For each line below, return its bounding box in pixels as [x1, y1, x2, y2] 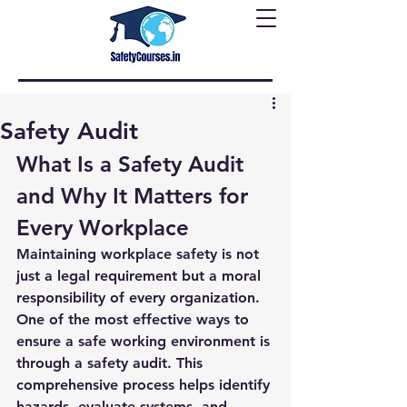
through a [16, 354, 87, 372]
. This [167, 354, 207, 372]
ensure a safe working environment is [16, 333, 274, 350]
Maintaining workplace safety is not [16, 245, 263, 263]
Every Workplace [16, 214, 189, 241]
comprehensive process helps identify [16, 376, 274, 393]
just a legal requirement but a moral [16, 267, 265, 284]
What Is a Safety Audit [16, 151, 250, 177]
